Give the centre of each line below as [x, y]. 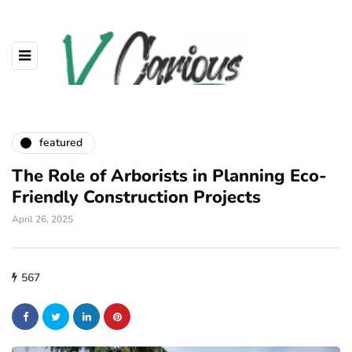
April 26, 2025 [42, 219]
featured [61, 143]
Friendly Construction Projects [136, 197]
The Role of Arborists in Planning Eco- [169, 176]
